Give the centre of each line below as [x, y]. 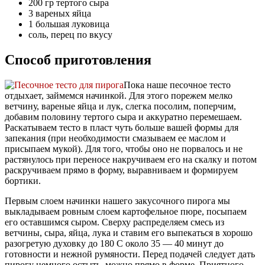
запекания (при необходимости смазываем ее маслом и [115, 138]
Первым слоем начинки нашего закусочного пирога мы [117, 201]
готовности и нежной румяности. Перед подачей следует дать [130, 254]
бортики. [23, 181]
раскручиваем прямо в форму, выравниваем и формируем [121, 170]
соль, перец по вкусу [70, 35]
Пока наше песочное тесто [177, 85]
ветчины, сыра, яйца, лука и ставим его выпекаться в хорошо [129, 233]
